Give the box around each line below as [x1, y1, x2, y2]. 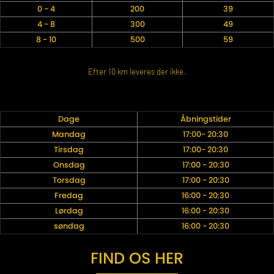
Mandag [52, 129, 86, 140]
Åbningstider [180, 114, 231, 125]
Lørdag [54, 206, 83, 217]
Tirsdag [54, 144, 84, 155]
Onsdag [53, 160, 85, 171]
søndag [53, 221, 84, 232]
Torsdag [52, 175, 86, 186]
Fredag [54, 190, 83, 201]
